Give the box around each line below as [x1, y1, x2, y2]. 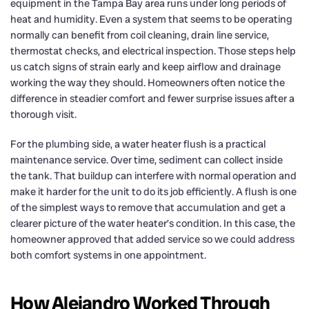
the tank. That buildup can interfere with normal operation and [10, 168, 297, 183]
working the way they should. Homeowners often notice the [10, 75, 285, 90]
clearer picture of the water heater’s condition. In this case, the [10, 216, 295, 230]
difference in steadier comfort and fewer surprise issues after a [10, 91, 295, 106]
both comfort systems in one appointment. [10, 248, 206, 262]
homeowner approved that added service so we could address [10, 232, 295, 246]
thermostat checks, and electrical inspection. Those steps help [10, 43, 296, 58]
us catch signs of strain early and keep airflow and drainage [10, 59, 281, 74]
